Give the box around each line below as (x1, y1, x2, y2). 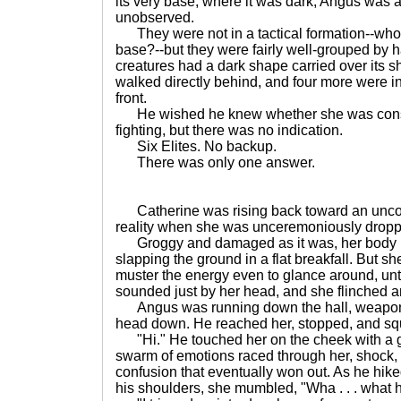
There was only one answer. (115, 155, 315, 170)
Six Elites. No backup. (115, 139, 277, 154)
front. (115, 90, 147, 106)
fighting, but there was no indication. (115, 123, 343, 138)
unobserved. (115, 10, 194, 25)
